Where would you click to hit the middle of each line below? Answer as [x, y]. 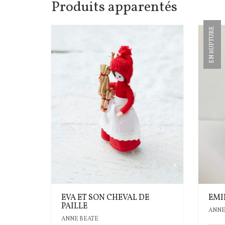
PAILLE [74, 206]
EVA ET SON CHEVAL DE [105, 198]
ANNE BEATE [80, 219]
